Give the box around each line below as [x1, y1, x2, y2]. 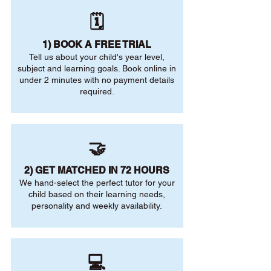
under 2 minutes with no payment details [19, 75, 174, 85]
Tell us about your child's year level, [29, 52, 165, 62]
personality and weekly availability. [31, 201, 162, 211]
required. [79, 87, 114, 96]
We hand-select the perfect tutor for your [19, 178, 175, 188]
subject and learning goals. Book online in [18, 64, 176, 73]
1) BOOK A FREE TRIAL [42, 39, 151, 50]
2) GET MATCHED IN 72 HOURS [24, 165, 169, 176]
